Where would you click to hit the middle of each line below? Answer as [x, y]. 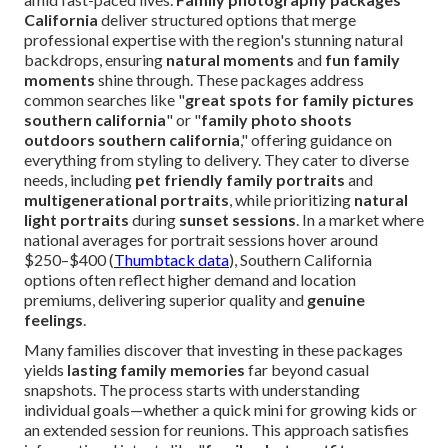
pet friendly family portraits [240, 180]
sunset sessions [237, 220]
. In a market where [360, 220]
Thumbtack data [171, 260]
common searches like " [104, 100]
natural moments [230, 60]
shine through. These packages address [229, 80]
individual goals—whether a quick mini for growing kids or [220, 410]
